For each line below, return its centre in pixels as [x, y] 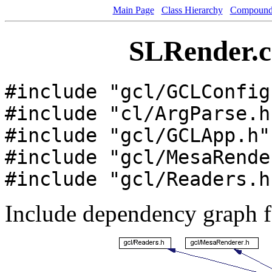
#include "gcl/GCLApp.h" [138, 135]
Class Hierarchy [192, 10]
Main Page [133, 10]
